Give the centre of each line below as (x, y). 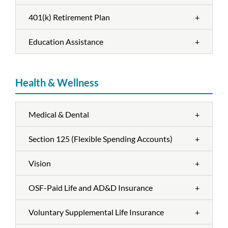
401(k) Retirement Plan (69, 17)
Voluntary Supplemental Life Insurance (96, 212)
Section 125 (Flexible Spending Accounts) (101, 139)
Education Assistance (66, 41)
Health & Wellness (57, 82)
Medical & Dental (59, 114)
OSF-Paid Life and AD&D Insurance (91, 188)
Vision (40, 163)
